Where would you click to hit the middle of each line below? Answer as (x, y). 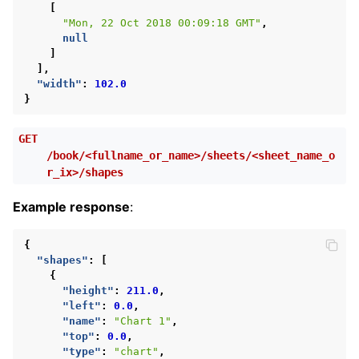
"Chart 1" (143, 321)
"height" (88, 290)
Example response (71, 206)
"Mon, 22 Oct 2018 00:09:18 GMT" (162, 22)
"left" (82, 305)
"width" (59, 83)
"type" (82, 351)
